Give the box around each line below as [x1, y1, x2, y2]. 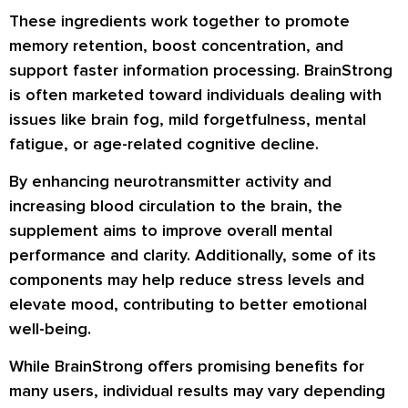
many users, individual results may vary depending [9, 381, 385, 402]
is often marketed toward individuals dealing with [9, 84, 382, 105]
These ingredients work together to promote [9, 10, 350, 31]
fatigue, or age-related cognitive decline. [9, 133, 319, 154]
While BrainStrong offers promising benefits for [9, 356, 364, 377]
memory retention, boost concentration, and [9, 35, 343, 56]
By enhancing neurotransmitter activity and [9, 170, 331, 191]
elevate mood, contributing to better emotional [9, 293, 367, 314]
